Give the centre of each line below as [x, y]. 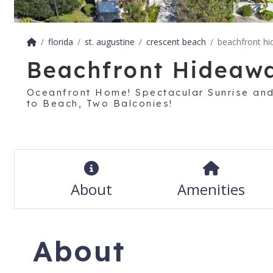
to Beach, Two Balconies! [100, 104]
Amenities [211, 190]
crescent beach [176, 42]
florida [60, 42]
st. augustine [109, 42]
